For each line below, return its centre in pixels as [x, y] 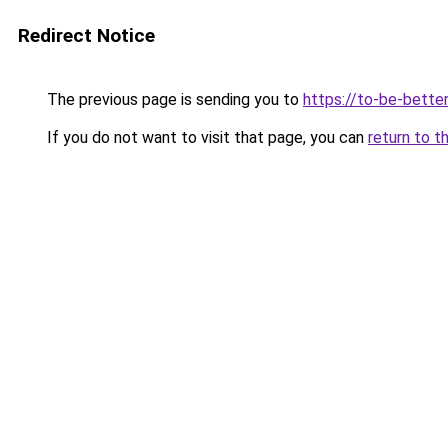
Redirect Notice [86, 35]
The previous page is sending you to [173, 99]
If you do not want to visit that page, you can [205, 137]
